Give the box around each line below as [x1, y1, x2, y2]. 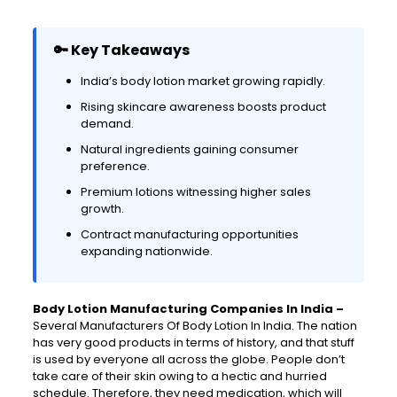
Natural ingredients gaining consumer [80, 141, 299, 159]
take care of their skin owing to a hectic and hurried [32, 368, 327, 385]
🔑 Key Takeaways [53, 40, 190, 61]
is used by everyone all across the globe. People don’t [32, 351, 345, 369]
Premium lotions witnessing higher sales [80, 183, 311, 201]
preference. [80, 158, 150, 175]
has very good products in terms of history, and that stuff [32, 334, 354, 352]
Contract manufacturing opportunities [80, 226, 299, 244]
